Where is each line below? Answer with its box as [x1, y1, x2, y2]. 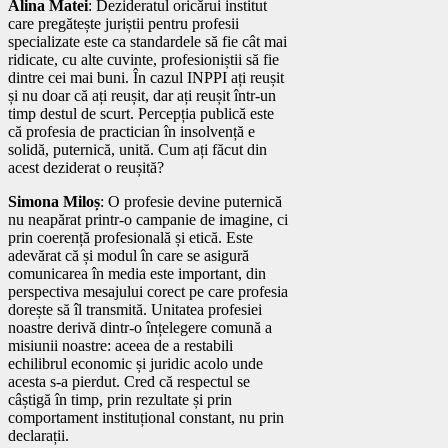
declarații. [8, 426, 69, 444]
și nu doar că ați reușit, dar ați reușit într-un [8, 86, 276, 104]
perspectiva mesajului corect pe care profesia [8, 282, 288, 300]
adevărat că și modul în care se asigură [8, 246, 249, 264]
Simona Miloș [8, 192, 100, 210]
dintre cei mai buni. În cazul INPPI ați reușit [8, 68, 284, 86]
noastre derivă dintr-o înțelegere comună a [8, 318, 272, 336]
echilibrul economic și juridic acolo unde [8, 354, 263, 372]
